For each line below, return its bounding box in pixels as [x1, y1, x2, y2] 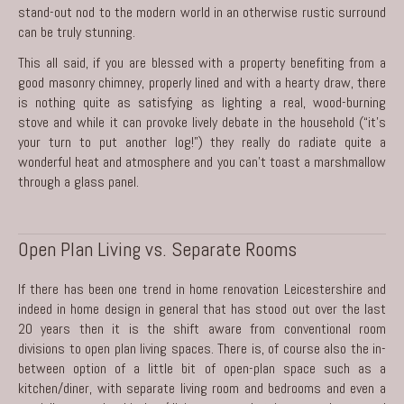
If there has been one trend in [18, 279, 190, 298]
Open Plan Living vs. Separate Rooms [18, 235, 297, 262]
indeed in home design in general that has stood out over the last [18, 298, 386, 318]
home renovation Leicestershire [189, 279, 363, 298]
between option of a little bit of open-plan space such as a [18, 358, 386, 378]
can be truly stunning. [18, 22, 135, 41]
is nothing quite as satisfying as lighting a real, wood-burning [18, 92, 386, 112]
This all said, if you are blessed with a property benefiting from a [18, 52, 386, 72]
